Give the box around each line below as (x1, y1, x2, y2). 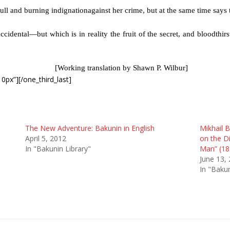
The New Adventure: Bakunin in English (25, 123, 155, 133)
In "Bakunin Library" (25, 144, 91, 154)
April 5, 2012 (25, 133, 66, 143)
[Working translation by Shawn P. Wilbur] (54, 64, 188, 72)
